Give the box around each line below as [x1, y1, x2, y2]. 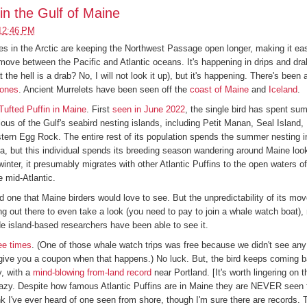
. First [86, 104, 112, 115]
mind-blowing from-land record [32, 267, 151, 278]
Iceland [268, 84, 297, 95]
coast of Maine [189, 84, 249, 95]
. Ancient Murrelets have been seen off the [18, 84, 190, 95]
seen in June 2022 [112, 104, 185, 115]
